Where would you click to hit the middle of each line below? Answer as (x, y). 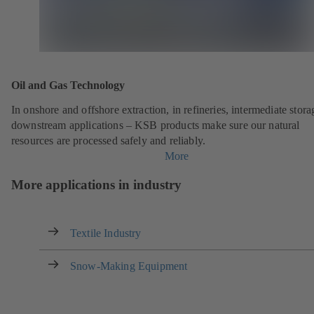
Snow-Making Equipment (129, 266)
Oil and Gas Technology (68, 85)
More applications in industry (96, 185)
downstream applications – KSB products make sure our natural (156, 125)
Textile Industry (106, 233)
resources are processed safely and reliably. (109, 141)
